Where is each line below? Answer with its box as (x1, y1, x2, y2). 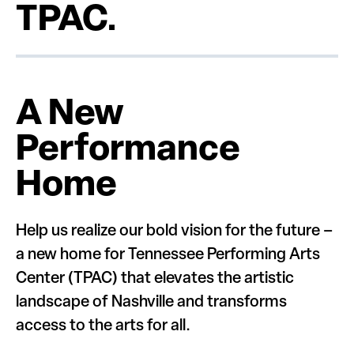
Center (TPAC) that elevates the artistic (16, 270, 294, 287)
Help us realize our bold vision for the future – (16, 223, 333, 239)
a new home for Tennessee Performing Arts (16, 247, 320, 263)
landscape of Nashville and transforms (16, 294, 287, 311)
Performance (16, 132, 240, 168)
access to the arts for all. (16, 318, 190, 334)
